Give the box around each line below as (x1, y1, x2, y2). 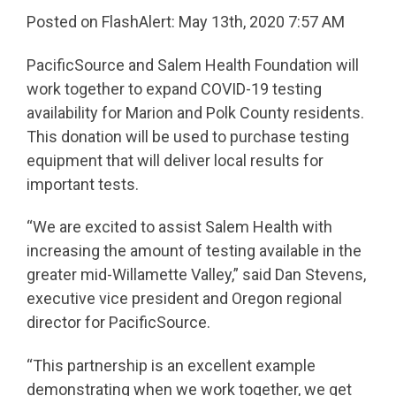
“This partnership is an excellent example (27, 355, 316, 375)
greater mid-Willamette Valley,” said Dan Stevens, (27, 265, 366, 285)
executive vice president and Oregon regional (27, 289, 342, 308)
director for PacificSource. (27, 313, 210, 332)
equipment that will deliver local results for (27, 150, 324, 170)
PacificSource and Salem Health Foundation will (27, 55, 359, 74)
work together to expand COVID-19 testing (27, 79, 322, 98)
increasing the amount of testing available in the (27, 241, 362, 261)
